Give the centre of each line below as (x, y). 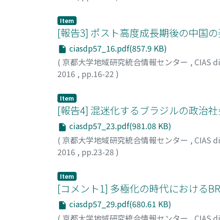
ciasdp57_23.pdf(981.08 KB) (119, 126)
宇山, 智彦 (75, 8)
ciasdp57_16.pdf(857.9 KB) (117, 48)
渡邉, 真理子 (79, 86)
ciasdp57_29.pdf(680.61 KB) (119, 204)
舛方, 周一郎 (79, 163)
